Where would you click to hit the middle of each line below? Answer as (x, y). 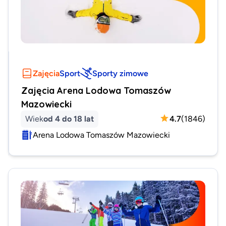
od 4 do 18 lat (69, 118)
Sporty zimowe (120, 73)
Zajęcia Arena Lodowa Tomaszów (96, 90)
